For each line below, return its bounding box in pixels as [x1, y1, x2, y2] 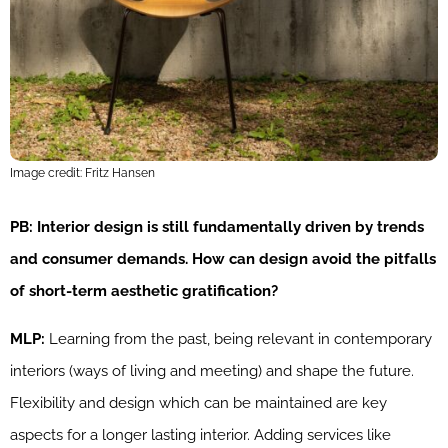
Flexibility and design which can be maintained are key [10, 393, 387, 412]
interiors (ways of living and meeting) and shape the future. [10, 361, 414, 380]
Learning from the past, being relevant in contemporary [45, 329, 432, 348]
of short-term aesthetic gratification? [10, 281, 278, 300]
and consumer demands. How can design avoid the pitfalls [10, 249, 436, 268]
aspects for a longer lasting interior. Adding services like [10, 425, 391, 444]
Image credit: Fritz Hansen [10, 165, 155, 180]
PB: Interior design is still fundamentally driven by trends [10, 217, 424, 236]
